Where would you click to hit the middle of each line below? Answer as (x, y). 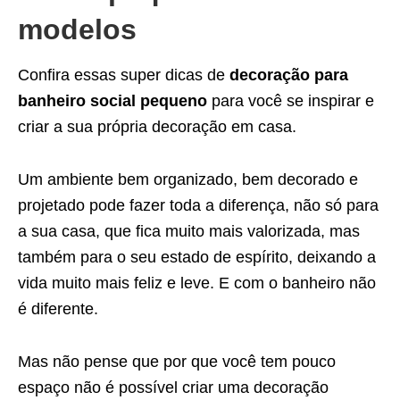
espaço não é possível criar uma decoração (173, 387)
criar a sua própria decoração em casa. (157, 127)
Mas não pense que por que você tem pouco (177, 362)
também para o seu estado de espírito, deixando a (197, 257)
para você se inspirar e (291, 101)
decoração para (289, 75)
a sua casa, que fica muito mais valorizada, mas (189, 231)
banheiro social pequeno (112, 101)
